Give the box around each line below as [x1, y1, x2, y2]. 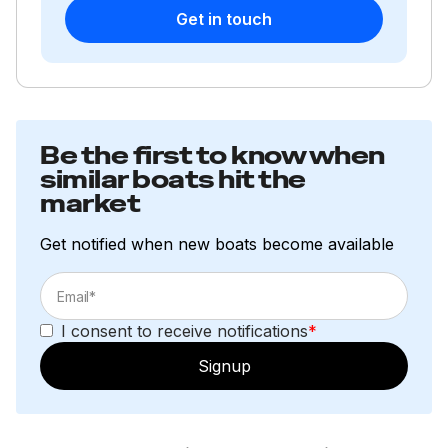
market [40, 187, 141, 219]
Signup [197, 355, 251, 376]
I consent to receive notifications [61, 320, 308, 341]
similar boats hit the [40, 163, 306, 195]
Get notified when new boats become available [40, 233, 394, 254]
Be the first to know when [40, 139, 385, 171]
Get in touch [176, 8, 272, 29]
